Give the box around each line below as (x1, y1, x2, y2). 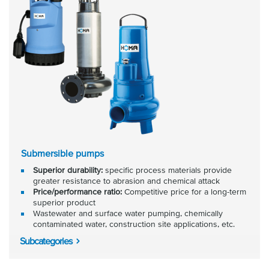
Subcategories (20, 235, 72, 246)
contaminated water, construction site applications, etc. (33, 219, 235, 229)
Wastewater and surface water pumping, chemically (33, 208, 223, 218)
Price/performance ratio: (33, 187, 122, 196)
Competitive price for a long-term (122, 187, 246, 196)
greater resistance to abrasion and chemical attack (33, 176, 220, 186)
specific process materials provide (103, 165, 232, 175)
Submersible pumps (21, 148, 104, 159)
